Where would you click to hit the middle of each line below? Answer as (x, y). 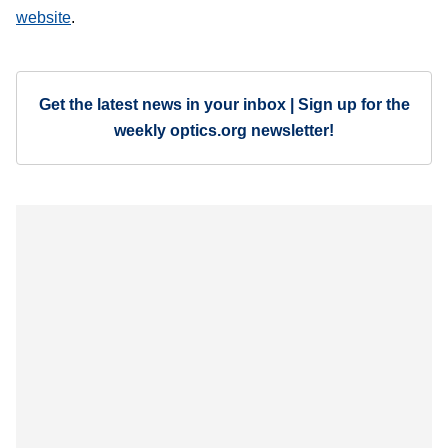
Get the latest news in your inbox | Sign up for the (224, 105)
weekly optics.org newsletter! (224, 131)
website (43, 18)
